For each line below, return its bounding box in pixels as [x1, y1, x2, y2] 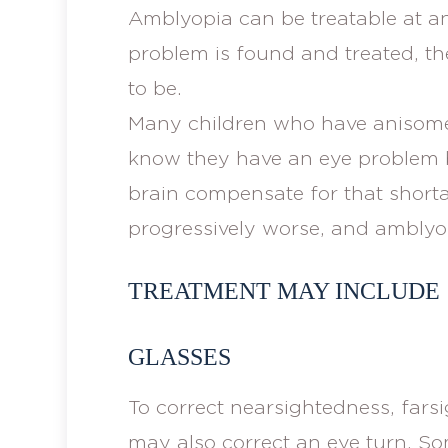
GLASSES [127, 343, 231, 370]
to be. [127, 76, 182, 98]
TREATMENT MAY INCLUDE [127, 277, 440, 304]
